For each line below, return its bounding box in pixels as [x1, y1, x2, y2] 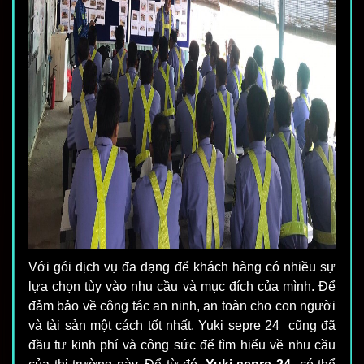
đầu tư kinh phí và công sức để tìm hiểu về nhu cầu [28, 338, 336, 353]
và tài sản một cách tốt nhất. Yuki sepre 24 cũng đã [28, 318, 336, 333]
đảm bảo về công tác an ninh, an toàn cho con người [28, 299, 336, 314]
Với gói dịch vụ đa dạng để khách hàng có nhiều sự [28, 260, 336, 275]
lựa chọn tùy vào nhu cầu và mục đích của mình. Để [28, 279, 336, 294]
